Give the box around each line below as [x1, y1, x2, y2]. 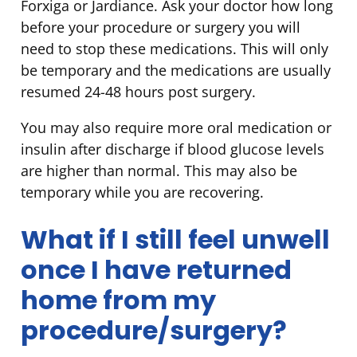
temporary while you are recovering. [21, 182, 264, 202]
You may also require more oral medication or [21, 118, 331, 138]
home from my [21, 282, 216, 319]
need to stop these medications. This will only [21, 39, 328, 59]
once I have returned [21, 252, 292, 288]
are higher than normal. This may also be [21, 161, 297, 181]
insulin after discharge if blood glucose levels [21, 139, 324, 159]
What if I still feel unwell [21, 222, 330, 258]
